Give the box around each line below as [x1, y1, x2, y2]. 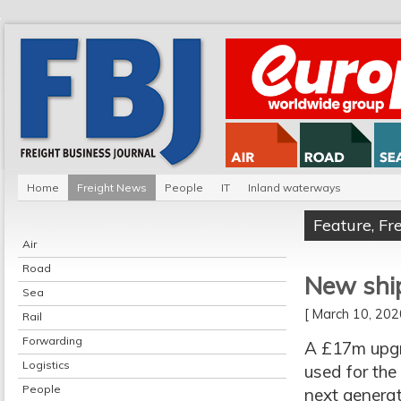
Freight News [77, 181, 147, 194]
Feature [313, 215, 371, 235]
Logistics [22, 358, 70, 371]
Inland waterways [248, 181, 341, 194]
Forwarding [22, 334, 82, 347]
